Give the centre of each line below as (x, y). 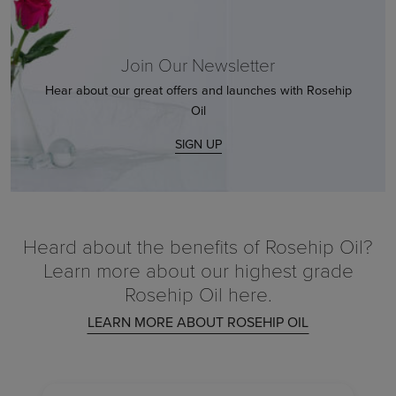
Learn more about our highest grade (198, 269)
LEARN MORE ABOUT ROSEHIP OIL (198, 322)
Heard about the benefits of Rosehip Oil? (198, 245)
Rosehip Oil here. (198, 293)
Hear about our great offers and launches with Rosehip (198, 90)
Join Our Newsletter (198, 65)
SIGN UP (198, 144)
